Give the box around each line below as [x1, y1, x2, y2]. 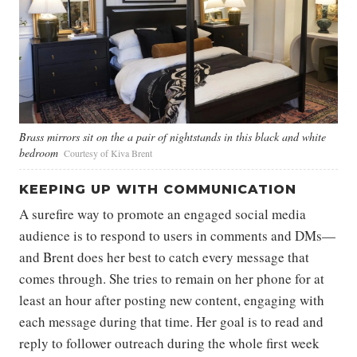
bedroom [19, 144, 58, 160]
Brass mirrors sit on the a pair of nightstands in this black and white [19, 128, 326, 144]
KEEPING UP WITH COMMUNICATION [19, 181, 296, 197]
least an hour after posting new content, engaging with [19, 290, 324, 309]
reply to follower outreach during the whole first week [19, 333, 320, 352]
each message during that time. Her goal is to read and [19, 312, 324, 331]
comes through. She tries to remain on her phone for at [19, 269, 324, 288]
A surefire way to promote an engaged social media [19, 204, 306, 223]
